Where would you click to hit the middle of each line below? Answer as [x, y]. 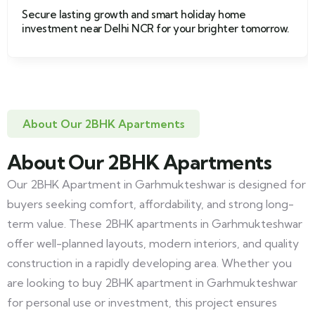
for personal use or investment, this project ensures [142, 302]
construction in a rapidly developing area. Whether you [149, 263]
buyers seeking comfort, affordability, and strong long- [150, 204]
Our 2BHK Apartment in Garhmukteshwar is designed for [156, 184]
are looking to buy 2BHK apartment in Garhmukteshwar [152, 283]
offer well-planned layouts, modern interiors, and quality [153, 243]
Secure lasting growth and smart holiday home [134, 14]
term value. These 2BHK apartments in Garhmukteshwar [155, 224]
